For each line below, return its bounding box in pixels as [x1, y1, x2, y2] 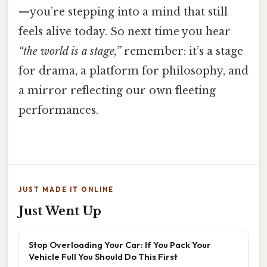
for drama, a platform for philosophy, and [18, 64, 249, 77]
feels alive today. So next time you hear [18, 24, 231, 38]
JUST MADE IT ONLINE [18, 185, 114, 194]
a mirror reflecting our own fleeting [18, 83, 216, 97]
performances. [18, 103, 98, 117]
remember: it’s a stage [121, 44, 243, 58]
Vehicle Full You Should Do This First [29, 250, 178, 262]
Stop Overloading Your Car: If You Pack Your [29, 238, 211, 250]
